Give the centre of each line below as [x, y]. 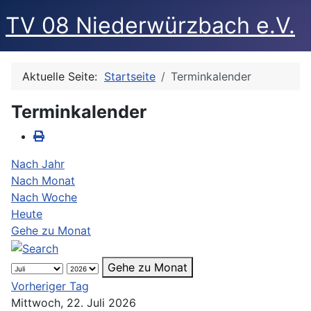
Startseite [130, 76]
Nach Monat [43, 180]
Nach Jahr [38, 164]
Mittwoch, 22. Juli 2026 [74, 302]
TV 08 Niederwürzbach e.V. [150, 25]
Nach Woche [44, 197]
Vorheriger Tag [50, 286]
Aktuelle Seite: [63, 76]
